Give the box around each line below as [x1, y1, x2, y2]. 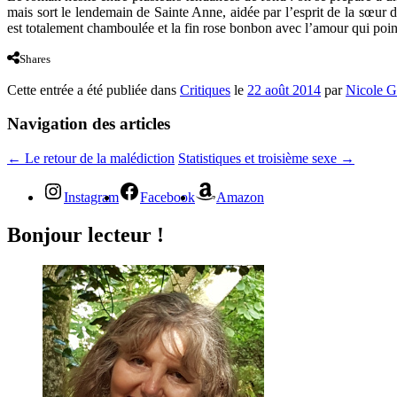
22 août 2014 [247, 82, 321, 97]
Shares [19, 51, 51, 66]
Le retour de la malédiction [21, 151, 175, 167]
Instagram [64, 190, 119, 206]
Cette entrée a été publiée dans [7, 82, 180, 97]
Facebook [140, 190, 195, 206]
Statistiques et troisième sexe [178, 151, 340, 167]
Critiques [180, 82, 230, 97]
